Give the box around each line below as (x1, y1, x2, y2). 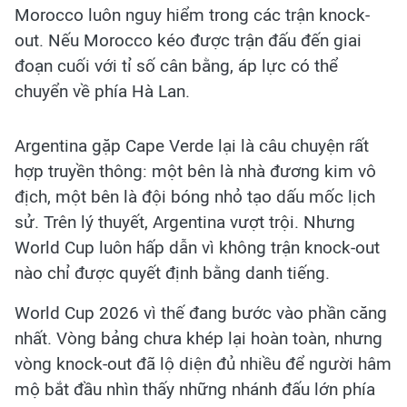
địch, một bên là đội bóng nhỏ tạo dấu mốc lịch (15, 186, 375, 208)
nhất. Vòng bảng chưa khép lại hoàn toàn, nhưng (15, 328, 382, 350)
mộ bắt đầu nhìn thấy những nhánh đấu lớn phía (15, 379, 375, 401)
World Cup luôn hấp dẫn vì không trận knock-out (15, 237, 380, 259)
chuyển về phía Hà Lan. (15, 81, 190, 103)
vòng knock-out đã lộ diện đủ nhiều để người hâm (15, 353, 392, 375)
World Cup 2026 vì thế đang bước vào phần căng (15, 303, 387, 324)
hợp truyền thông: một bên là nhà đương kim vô (15, 161, 376, 183)
